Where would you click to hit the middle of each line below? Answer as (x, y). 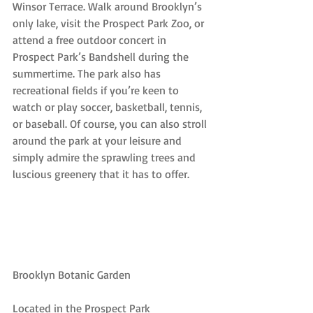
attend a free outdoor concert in (91, 40)
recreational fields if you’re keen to (97, 90)
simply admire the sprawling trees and (105, 158)
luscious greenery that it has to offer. (101, 174)
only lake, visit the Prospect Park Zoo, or (110, 23)
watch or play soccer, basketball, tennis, (109, 107)
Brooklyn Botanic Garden (72, 275)
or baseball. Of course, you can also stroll (111, 124)
